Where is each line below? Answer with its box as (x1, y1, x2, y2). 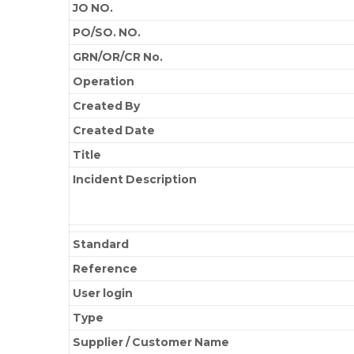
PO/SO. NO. (73, 24, 141, 40)
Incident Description (73, 171, 198, 186)
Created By (73, 98, 141, 113)
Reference (73, 261, 138, 276)
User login (73, 285, 134, 300)
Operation (73, 73, 135, 88)
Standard (73, 236, 130, 251)
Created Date (73, 122, 156, 137)
